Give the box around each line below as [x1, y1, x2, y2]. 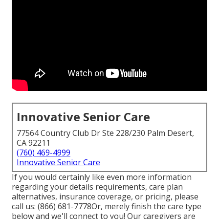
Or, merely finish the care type [91, 201, 201, 212]
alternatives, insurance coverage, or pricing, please [12, 191, 198, 202]
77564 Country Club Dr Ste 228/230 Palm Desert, [17, 128, 194, 139]
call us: [12, 201, 36, 212]
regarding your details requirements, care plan [12, 181, 183, 193]
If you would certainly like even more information [12, 172, 192, 183]
